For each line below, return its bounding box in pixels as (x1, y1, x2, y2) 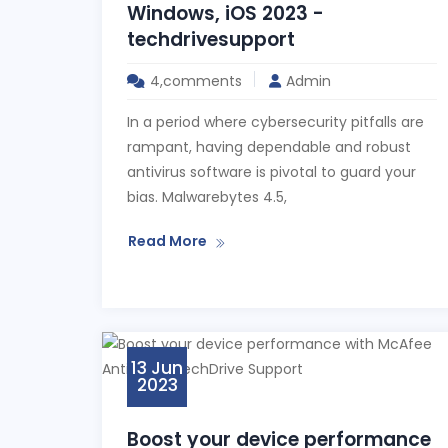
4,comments (150, 71, 242, 91)
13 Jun (131, 356, 183, 380)
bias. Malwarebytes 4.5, (127, 187, 287, 207)
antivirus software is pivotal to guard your (127, 162, 416, 182)
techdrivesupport (127, 26, 295, 53)
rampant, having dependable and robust (127, 137, 411, 157)
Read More (128, 231, 207, 251)
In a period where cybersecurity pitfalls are (127, 112, 424, 132)
